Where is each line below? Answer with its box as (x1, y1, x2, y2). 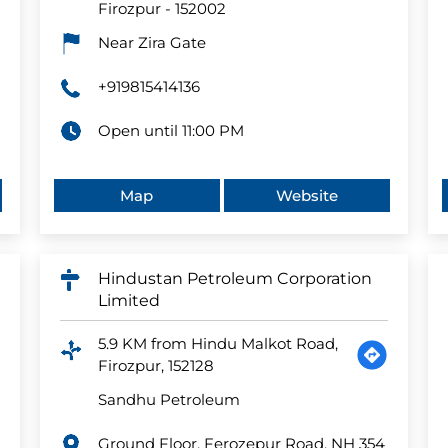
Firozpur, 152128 (97, 356, 214, 376)
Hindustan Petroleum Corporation (97, 269, 372, 289)
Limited (97, 291, 160, 311)
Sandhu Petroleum (97, 390, 240, 410)
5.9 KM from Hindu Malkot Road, (97, 334, 338, 354)
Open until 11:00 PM (97, 121, 244, 141)
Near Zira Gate (97, 33, 206, 53)
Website (276, 186, 339, 206)
